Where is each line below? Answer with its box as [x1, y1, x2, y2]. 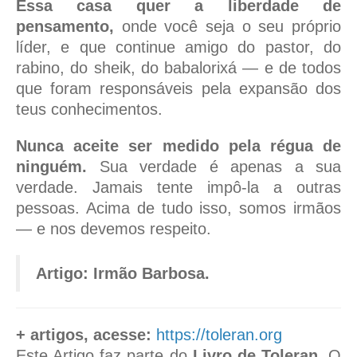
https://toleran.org [156, 326, 282, 344]
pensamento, [16, 18, 114, 36]
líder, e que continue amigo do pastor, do [16, 38, 341, 57]
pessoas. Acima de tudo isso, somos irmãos [16, 199, 341, 218]
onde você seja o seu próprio [114, 18, 341, 36]
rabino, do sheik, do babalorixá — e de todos [16, 59, 341, 77]
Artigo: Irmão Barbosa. [36, 265, 210, 283]
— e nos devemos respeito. [16, 220, 211, 238]
